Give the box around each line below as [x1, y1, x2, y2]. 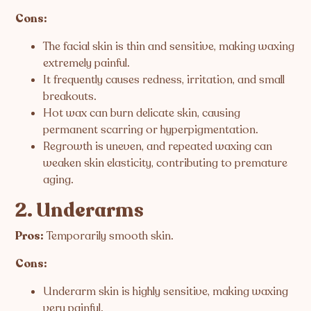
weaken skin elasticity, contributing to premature [43, 155, 288, 171]
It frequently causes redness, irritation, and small [43, 72, 285, 87]
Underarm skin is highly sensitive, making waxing [43, 283, 289, 299]
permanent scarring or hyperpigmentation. [43, 121, 259, 137]
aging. [43, 171, 74, 187]
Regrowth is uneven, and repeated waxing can [43, 138, 273, 154]
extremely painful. [43, 55, 131, 71]
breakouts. [43, 88, 97, 104]
